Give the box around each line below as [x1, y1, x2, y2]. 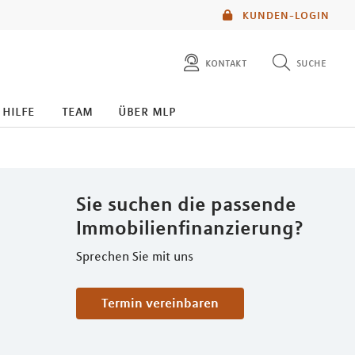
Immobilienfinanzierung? [76, 216, 303, 239]
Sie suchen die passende [76, 192, 296, 216]
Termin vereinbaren [108, 295, 219, 311]
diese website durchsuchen [151, 99, 318, 115]
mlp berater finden [151, 132, 270, 147]
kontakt [205, 55, 247, 70]
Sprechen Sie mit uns [76, 248, 193, 264]
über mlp [118, 102, 176, 120]
